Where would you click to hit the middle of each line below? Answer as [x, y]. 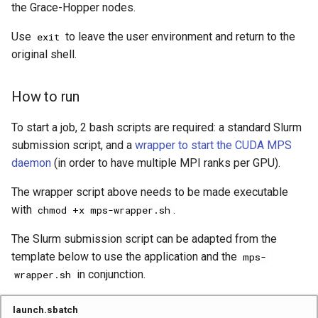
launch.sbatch [45, 310]
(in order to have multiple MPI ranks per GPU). [166, 163]
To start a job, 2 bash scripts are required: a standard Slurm [157, 128]
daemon [31, 163]
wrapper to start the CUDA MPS [213, 146]
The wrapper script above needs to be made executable [150, 192]
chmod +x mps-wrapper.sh [104, 210]
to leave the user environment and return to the [179, 37]
